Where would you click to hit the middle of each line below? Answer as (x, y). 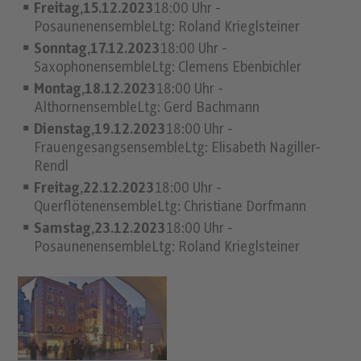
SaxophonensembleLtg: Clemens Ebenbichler (168, 68)
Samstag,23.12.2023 (100, 229)
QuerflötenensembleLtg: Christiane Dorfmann (170, 207)
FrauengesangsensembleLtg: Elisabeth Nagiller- (178, 149)
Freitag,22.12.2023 (94, 189)
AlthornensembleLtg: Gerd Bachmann (147, 108)
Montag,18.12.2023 (95, 90)
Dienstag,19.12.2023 (100, 130)
